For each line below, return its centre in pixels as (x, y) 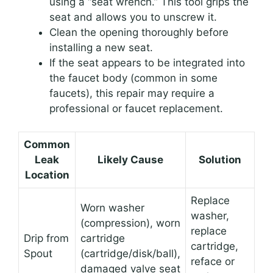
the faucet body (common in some (133, 78)
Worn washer (112, 208)
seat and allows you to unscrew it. (133, 17)
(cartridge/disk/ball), (130, 254)
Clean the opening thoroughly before (139, 32)
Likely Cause (130, 160)
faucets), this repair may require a (132, 93)
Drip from (46, 239)
